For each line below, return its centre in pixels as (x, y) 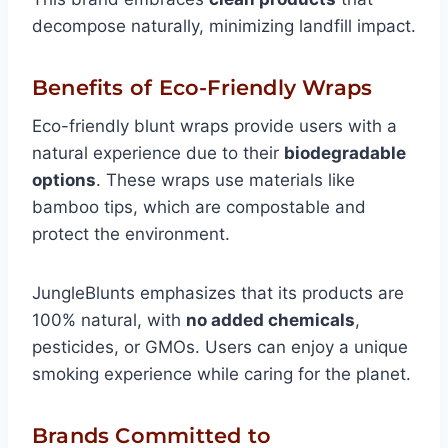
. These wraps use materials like (225, 180)
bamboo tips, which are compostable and (199, 207)
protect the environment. (131, 234)
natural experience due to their (158, 153)
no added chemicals (270, 320)
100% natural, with (109, 320)
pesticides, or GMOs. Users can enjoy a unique (220, 347)
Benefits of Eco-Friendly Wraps (202, 87)
